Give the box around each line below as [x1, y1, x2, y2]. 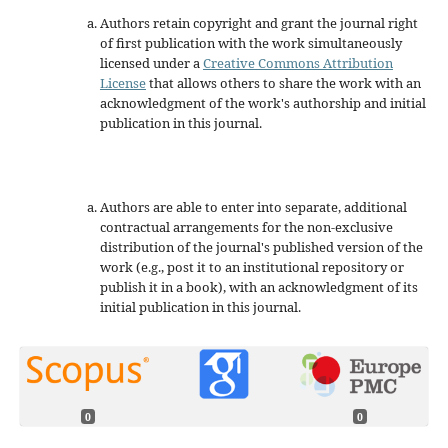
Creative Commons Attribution [202, 53, 393, 72]
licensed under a [99, 53, 203, 72]
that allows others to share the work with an [145, 73, 421, 92]
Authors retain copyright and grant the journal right [99, 13, 418, 32]
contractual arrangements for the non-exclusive [99, 217, 393, 236]
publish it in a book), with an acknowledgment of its [99, 277, 418, 296]
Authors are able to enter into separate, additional [99, 197, 407, 216]
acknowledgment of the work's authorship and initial [99, 93, 426, 112]
